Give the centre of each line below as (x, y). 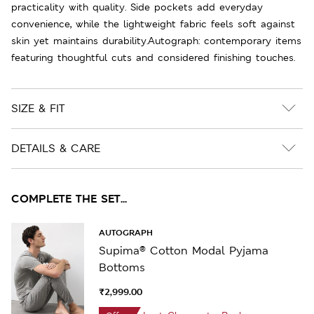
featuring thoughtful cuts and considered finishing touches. (153, 57)
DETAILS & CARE (56, 148)
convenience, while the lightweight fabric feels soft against (153, 23)
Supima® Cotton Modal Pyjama (183, 250)
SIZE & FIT (38, 108)
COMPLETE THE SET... (69, 198)
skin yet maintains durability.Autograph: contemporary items (156, 40)
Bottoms (122, 267)
